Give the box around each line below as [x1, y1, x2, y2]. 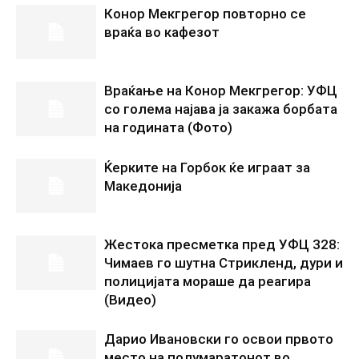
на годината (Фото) [104, 119, 232, 135]
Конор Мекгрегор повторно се [104, 5, 306, 22]
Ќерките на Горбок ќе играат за [104, 159, 310, 175]
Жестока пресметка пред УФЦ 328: [104, 236, 340, 252]
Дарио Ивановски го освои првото [104, 330, 333, 347]
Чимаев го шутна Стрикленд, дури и [104, 254, 343, 271]
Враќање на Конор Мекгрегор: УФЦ [104, 82, 337, 99]
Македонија [104, 177, 182, 194]
